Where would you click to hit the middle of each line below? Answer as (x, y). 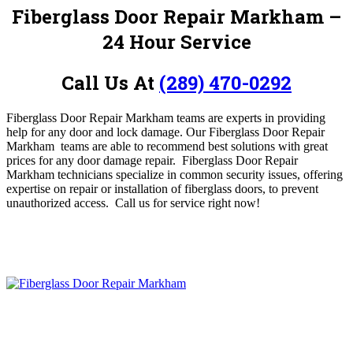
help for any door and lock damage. (96, 132)
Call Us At (110, 82)
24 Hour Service (176, 41)
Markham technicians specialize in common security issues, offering (175, 174)
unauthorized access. (59, 203)
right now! (234, 203)
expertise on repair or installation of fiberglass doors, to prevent (162, 188)
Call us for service (160, 203)
